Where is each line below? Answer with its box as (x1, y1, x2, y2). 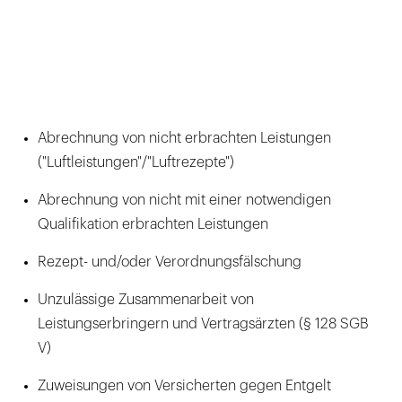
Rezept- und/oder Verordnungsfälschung (38, 254, 301, 269)
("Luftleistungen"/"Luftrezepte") (38, 154, 234, 170)
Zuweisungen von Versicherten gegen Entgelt (38, 378, 331, 393)
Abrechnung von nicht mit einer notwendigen (38, 192, 331, 207)
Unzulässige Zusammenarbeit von (38, 292, 254, 307)
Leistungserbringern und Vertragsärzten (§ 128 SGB (38, 316, 369, 331)
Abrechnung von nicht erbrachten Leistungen (38, 130, 331, 145)
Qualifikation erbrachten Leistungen (38, 216, 268, 232)
